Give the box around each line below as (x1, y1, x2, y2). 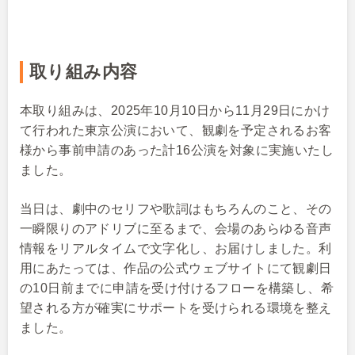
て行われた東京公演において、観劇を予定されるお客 (20, 124, 332, 137)
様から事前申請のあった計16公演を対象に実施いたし (20, 143, 334, 157)
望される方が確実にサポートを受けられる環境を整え (20, 301, 332, 315)
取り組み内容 (29, 62, 138, 82)
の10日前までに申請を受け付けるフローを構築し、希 (20, 281, 334, 295)
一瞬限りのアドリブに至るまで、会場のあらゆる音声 (20, 222, 332, 235)
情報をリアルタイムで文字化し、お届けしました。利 (20, 242, 332, 255)
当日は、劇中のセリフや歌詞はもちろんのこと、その (20, 202, 332, 216)
